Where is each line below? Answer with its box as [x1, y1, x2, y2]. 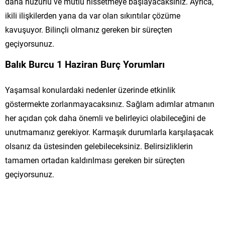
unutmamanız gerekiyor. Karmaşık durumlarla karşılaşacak [5, 126, 213, 137]
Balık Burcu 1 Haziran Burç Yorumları [5, 57, 165, 70]
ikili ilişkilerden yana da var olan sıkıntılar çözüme [5, 10, 180, 21]
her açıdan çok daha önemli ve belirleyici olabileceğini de [5, 112, 205, 123]
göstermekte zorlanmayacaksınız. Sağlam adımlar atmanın [5, 98, 214, 109]
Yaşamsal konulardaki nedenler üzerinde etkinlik [5, 84, 175, 95]
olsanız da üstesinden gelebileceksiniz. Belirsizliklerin [5, 140, 193, 151]
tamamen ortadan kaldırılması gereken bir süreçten [5, 154, 185, 165]
